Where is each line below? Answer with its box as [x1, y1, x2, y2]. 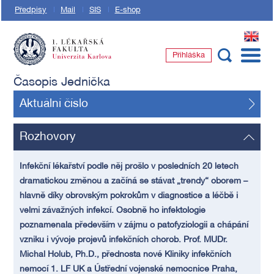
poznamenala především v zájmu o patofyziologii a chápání [20, 221, 249, 229]
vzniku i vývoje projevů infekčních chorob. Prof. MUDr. [20, 236, 228, 244]
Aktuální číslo [20, 98, 89, 109]
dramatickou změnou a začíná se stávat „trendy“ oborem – [20, 177, 248, 185]
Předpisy [15, 7, 47, 14]
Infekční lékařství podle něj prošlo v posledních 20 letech [20, 163, 239, 171]
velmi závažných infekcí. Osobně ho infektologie [20, 207, 206, 215]
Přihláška [172, 52, 205, 59]
